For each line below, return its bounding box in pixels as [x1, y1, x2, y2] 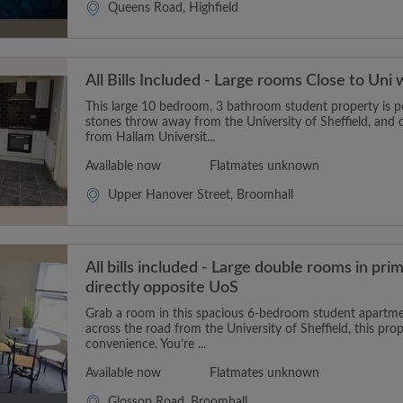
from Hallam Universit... [85, 131, 215, 145]
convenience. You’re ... [85, 337, 206, 351]
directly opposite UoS [85, 279, 238, 296]
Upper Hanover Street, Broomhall [108, 189, 293, 202]
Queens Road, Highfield [108, 2, 238, 15]
